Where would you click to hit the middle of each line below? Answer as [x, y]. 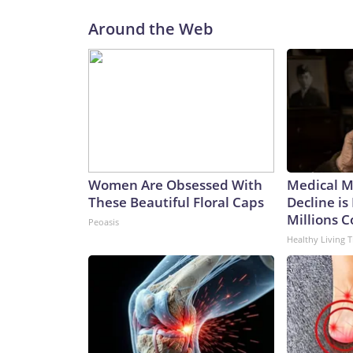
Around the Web [150, 29]
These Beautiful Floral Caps [176, 203]
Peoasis [104, 222]
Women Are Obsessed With [175, 185]
